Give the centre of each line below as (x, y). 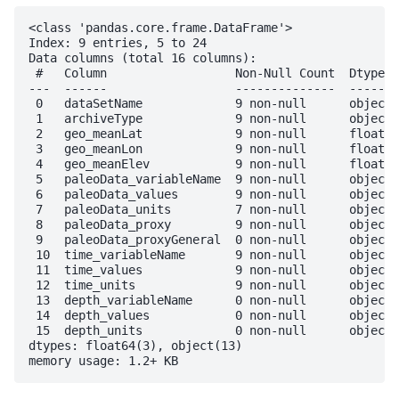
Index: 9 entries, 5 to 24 (118, 42)
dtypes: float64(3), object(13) (135, 345)
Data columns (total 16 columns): (142, 57)
